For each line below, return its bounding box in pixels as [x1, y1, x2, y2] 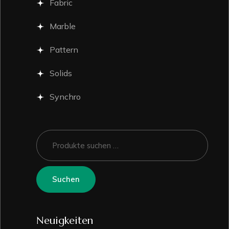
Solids [50, 68, 72, 79]
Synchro [50, 91, 81, 102]
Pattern [50, 44, 78, 55]
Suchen [52, 174, 80, 184]
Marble [50, 21, 76, 32]
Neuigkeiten [36, 214, 93, 227]
